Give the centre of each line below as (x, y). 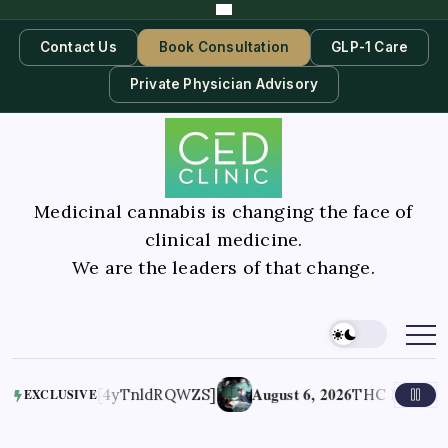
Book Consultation (224, 47)
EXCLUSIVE (60, 394)
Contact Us (78, 47)
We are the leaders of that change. (223, 267)
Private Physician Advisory (224, 84)
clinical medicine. (223, 239)
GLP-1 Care (370, 47)
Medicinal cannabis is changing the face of (223, 211)
